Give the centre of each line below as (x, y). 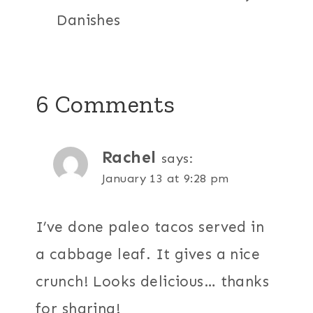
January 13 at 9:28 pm (166, 178)
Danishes (89, 21)
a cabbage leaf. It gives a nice (148, 255)
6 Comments (105, 104)
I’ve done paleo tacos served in (150, 227)
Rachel (129, 157)
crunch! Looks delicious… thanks (153, 282)
